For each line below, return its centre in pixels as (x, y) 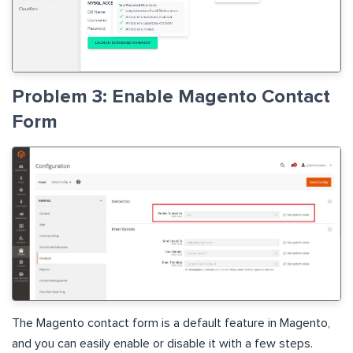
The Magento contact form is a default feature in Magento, (171, 323)
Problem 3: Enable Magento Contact (171, 97)
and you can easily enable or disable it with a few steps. (162, 344)
